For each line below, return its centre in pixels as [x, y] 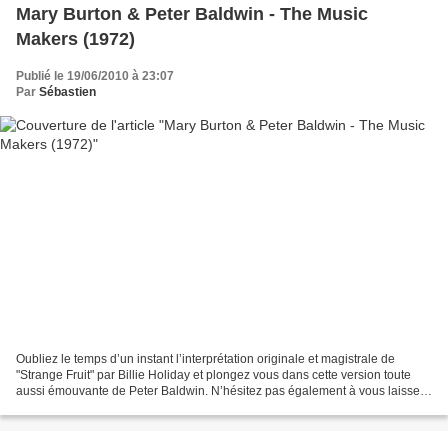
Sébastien [67, 91]
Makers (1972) [75, 38]
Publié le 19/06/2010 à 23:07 [95, 75]
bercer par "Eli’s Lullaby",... [88, 407]
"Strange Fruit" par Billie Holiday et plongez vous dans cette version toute [213, 375]
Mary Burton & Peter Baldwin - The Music [192, 13]
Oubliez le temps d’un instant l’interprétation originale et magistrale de [205, 359]
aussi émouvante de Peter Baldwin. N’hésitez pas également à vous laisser [220, 391]
